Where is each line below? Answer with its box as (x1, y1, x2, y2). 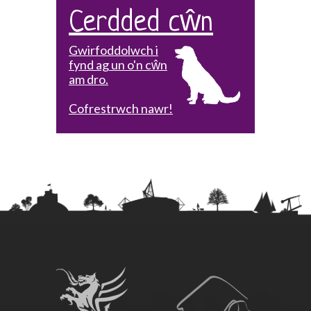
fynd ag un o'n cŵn (69, 56, 167, 72)
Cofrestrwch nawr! (69, 100, 173, 116)
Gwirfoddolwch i (69, 42, 158, 58)
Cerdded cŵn (69, 8, 213, 39)
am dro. (69, 71, 108, 87)
